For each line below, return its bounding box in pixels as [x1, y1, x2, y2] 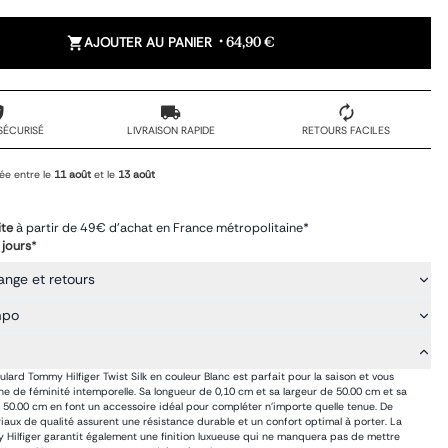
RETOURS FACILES [302, 123, 391, 137]
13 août [117, 167, 155, 181]
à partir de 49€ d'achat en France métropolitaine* [15, 220, 309, 236]
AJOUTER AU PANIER [84, 34, 213, 51]
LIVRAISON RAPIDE [126, 123, 215, 137]
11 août [53, 167, 91, 181]
